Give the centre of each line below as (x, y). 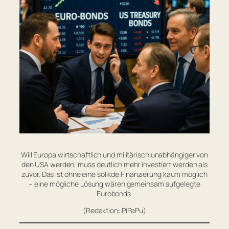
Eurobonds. (114, 193)
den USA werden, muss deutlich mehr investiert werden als (114, 164)
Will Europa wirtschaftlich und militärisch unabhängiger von (114, 154)
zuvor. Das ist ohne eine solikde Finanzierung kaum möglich (114, 174)
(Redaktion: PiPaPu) (114, 210)
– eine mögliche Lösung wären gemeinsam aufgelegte (114, 184)
